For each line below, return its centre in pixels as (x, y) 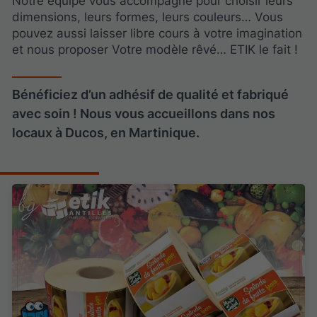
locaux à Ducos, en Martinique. (106, 132)
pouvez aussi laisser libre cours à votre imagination (157, 34)
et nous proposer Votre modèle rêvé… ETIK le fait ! (155, 50)
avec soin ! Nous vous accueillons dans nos (144, 113)
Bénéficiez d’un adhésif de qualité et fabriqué (151, 94)
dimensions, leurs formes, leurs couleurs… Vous (148, 17)
